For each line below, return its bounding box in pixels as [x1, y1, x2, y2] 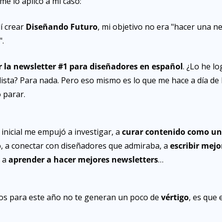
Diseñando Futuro [26, 21, 98, 32]
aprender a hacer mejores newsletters [8, 154, 158, 165]
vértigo [161, 191, 189, 203]
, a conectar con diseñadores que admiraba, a [1, 140, 170, 151]
